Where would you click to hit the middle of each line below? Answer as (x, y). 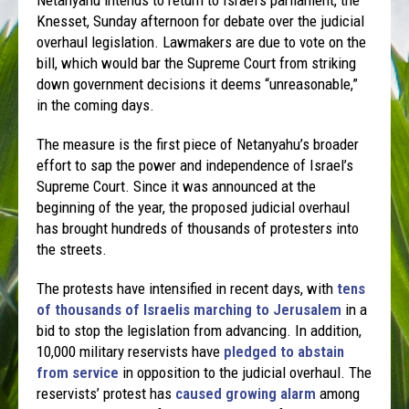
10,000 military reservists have (131, 351)
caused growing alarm (246, 393)
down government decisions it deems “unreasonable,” (198, 84)
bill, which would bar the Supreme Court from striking (197, 63)
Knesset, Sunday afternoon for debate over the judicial (201, 21)
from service (78, 372)
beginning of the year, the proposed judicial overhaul (194, 207)
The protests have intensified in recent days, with (187, 288)
